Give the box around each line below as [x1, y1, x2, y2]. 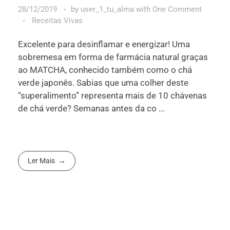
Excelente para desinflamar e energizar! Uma [18, 39, 190, 50]
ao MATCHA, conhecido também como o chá [18, 65, 192, 75]
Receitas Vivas [32, 15, 83, 25]
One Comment [152, 4, 202, 14]
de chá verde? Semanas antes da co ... [18, 103, 165, 114]
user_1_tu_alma [81, 4, 136, 14]
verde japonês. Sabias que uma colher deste [18, 78, 188, 88]
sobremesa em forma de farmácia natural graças [18, 52, 208, 63]
